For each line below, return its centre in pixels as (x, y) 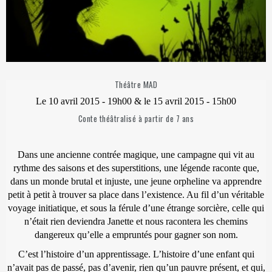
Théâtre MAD (136, 84)
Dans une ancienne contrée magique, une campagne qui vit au (136, 154)
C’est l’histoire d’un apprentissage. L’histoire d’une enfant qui (136, 254)
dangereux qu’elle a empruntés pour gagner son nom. (136, 234)
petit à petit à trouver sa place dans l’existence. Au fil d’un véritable (136, 194)
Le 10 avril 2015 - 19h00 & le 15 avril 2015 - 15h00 (136, 101)
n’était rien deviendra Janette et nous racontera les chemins (136, 221)
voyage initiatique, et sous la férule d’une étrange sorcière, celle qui (136, 208)
